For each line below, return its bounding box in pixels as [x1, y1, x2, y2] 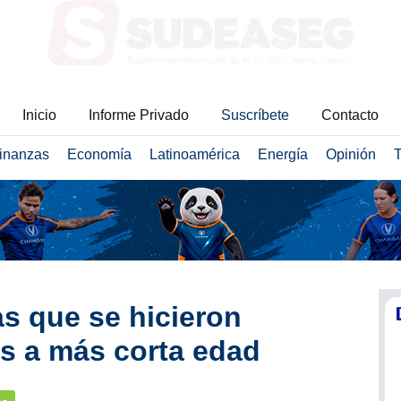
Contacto [321, 107, 379, 123]
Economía [66, 147, 132, 162]
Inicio [22, 107, 56, 123]
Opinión [325, 147, 376, 162]
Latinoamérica [149, 147, 240, 162]
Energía [257, 147, 308, 162]
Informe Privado [89, 107, 189, 123]
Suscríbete [221, 107, 289, 123]
